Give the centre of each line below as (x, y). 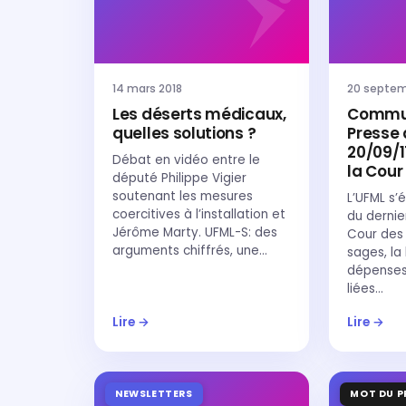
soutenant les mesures (183, 196)
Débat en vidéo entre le (186, 160)
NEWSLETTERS (154, 394)
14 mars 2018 (147, 88)
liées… (366, 289)
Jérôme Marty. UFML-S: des (195, 232)
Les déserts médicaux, (199, 114)
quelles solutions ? (184, 133)
